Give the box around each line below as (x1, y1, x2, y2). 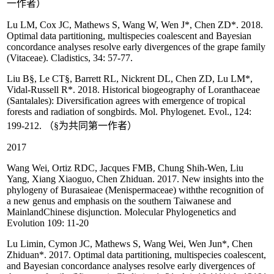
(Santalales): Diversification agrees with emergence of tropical (7, 95, 245, 106)
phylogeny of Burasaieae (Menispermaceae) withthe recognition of (7, 185, 264, 196)
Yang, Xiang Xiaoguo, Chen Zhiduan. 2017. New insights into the (7, 174, 264, 185)
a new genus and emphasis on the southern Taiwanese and (7, 196, 231, 207)
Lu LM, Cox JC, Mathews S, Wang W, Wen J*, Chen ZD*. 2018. (7, 20, 263, 31)
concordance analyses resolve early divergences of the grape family (7, 42, 265, 53)
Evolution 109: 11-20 (7, 218, 89, 229)
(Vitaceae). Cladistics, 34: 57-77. (7, 53, 133, 64)
